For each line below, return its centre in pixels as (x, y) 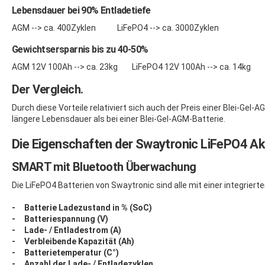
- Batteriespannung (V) (60, 219)
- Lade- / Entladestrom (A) (67, 230)
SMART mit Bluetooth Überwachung (104, 167)
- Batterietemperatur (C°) (65, 252)
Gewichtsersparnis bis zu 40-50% (80, 49)
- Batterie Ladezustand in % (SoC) (82, 207)
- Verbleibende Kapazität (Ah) (73, 241)
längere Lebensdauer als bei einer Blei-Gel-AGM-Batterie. (119, 119)
